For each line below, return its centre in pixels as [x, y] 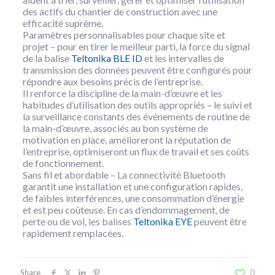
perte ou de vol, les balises [78, 222]
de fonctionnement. [63, 163]
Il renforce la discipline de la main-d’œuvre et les [122, 93]
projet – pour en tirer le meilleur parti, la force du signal [136, 47]
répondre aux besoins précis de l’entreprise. [112, 82]
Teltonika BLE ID [107, 58]
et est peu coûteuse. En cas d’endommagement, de [126, 210]
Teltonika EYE [162, 222]
